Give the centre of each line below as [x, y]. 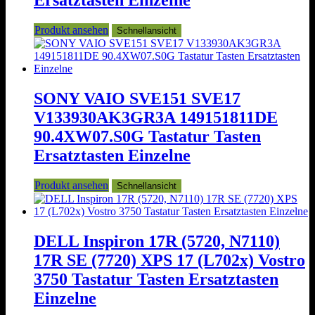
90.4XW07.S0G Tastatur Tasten [147, 137]
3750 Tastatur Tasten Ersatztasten [156, 279]
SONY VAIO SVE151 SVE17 [137, 99]
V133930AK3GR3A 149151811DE [156, 118]
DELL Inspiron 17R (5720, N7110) [157, 242]
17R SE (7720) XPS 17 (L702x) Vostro [169, 261]
